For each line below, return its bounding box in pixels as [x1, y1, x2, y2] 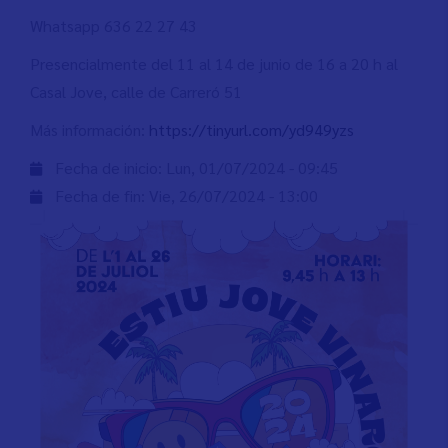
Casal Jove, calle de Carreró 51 [30, 81, 242, 102]
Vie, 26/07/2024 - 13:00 [149, 185, 318, 206]
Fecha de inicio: [55, 157, 166, 178]
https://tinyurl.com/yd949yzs [149, 119, 354, 140]
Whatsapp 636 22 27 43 [30, 15, 197, 36]
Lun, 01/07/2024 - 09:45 [166, 157, 338, 178]
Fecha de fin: [55, 185, 149, 206]
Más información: [30, 119, 149, 140]
